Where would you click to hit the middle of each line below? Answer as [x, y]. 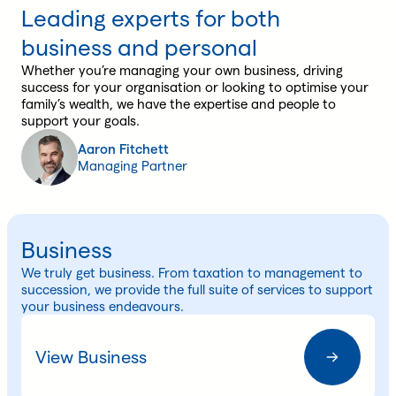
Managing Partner [133, 165]
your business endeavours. [103, 306]
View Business [91, 357]
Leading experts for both [151, 18]
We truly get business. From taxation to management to [192, 272]
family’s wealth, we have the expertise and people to [179, 103]
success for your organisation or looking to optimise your [195, 87]
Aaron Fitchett [123, 148]
